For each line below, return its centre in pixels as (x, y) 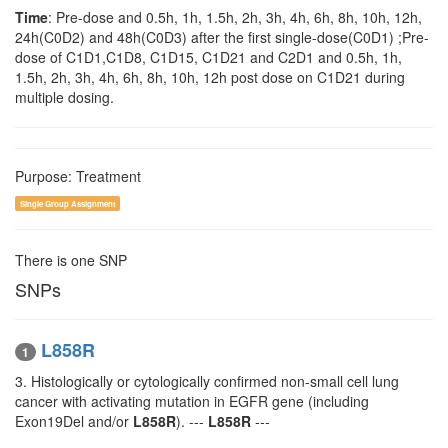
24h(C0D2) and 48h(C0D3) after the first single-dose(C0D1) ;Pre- (222, 37)
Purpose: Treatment (78, 176)
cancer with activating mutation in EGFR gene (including (192, 401)
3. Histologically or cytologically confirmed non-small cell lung (207, 381)
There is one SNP (71, 260)
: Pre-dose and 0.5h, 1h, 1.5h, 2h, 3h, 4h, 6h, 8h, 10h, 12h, (235, 17)
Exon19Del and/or (74, 421)
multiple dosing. (64, 97)
